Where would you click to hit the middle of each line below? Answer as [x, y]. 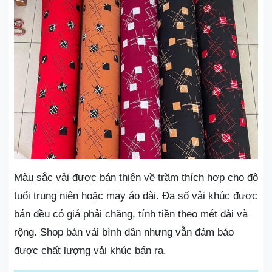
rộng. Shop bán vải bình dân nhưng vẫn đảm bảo [124, 232]
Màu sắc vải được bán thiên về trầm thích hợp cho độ [136, 177]
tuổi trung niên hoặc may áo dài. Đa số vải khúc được [136, 195]
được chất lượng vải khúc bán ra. [90, 250]
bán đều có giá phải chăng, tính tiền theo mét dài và [131, 214]
